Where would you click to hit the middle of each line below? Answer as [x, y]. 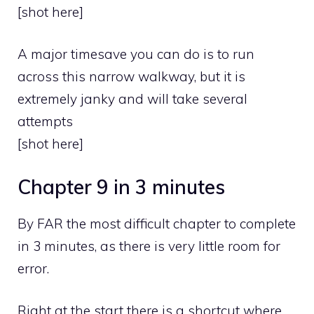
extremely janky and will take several [132, 99]
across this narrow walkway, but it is [131, 77]
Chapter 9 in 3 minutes [121, 186]
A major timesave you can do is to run [136, 54]
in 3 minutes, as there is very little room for [149, 246]
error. [33, 268]
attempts [45, 122]
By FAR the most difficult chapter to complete [157, 223]
